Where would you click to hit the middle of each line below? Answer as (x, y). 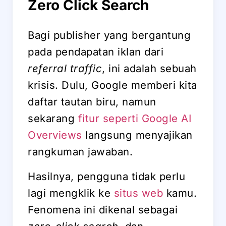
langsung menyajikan (137, 135)
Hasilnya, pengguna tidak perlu (106, 177)
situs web (138, 193)
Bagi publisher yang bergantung (109, 35)
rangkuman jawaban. (80, 152)
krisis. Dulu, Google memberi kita (112, 85)
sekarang (53, 119)
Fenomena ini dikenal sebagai (103, 210)
